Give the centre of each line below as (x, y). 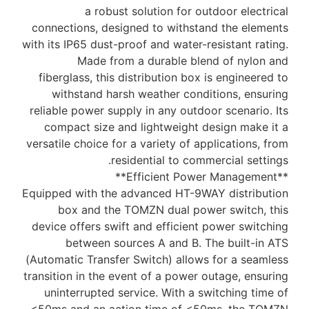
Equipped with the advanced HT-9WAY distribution (155, 193)
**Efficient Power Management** (283, 177)
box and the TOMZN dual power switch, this (173, 210)
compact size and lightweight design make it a (166, 127)
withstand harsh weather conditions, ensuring (170, 94)
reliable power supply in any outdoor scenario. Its (159, 111)
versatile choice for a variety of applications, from (157, 144)
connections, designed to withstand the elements (160, 28)
